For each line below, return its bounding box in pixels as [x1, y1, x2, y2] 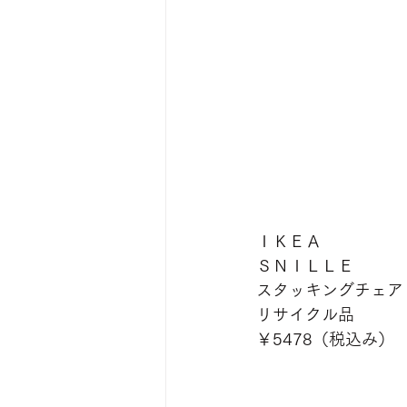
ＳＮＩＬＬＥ [256, 257, 354, 273]
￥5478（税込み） [256, 331, 394, 347]
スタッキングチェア [256, 282, 403, 298]
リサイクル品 [256, 306, 354, 323]
